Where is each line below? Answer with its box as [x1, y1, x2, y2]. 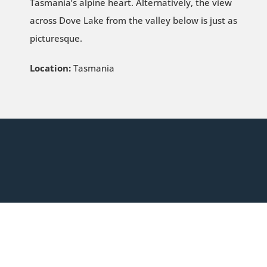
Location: [29, 62, 71, 74]
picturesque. [29, 32, 82, 45]
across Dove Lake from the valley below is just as [29, 14, 237, 27]
